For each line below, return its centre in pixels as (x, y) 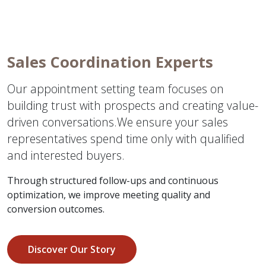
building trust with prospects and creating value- (133, 105)
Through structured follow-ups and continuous (113, 180)
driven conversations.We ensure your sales (118, 122)
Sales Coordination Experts (110, 62)
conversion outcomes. (56, 209)
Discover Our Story (72, 249)
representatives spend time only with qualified (126, 139)
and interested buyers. (66, 155)
